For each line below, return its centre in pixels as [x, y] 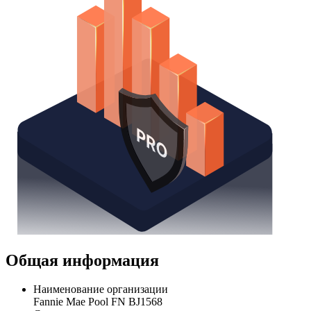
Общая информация [82, 260]
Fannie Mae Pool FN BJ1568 [98, 302]
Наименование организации [101, 289]
